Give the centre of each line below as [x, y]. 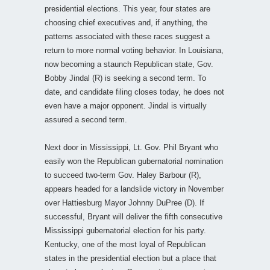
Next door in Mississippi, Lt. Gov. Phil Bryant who [131, 147]
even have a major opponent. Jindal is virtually [126, 105]
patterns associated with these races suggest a [127, 36]
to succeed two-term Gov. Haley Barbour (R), [123, 175]
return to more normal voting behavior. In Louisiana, [134, 50]
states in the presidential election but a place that [130, 258]
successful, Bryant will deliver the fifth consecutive [133, 216]
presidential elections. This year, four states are [127, 8]
